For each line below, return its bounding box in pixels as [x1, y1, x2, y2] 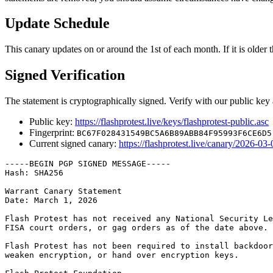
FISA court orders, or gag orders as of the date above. [5, 223, 268, 233]
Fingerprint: [29, 127, 77, 138]
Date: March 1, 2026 [5, 196, 97, 205]
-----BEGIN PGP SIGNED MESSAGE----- [5, 159, 171, 169]
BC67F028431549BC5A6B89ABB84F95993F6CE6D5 [77, 129, 272, 138]
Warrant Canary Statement [5, 186, 122, 196]
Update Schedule [5, 15, 110, 32]
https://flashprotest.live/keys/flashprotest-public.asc [75, 116, 269, 127]
